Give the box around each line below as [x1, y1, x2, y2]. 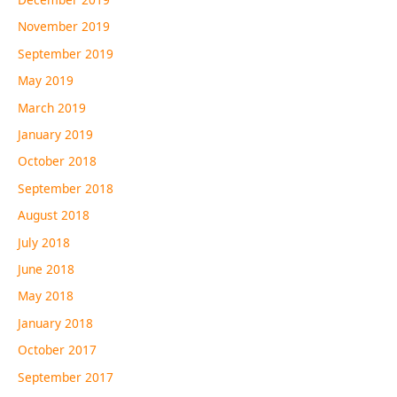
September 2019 [18, 44, 113, 62]
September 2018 [18, 179, 113, 197]
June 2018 [18, 261, 74, 278]
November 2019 [18, 18, 110, 35]
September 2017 [18, 368, 113, 385]
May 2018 [18, 287, 74, 305]
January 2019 [18, 126, 93, 143]
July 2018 [18, 233, 70, 251]
